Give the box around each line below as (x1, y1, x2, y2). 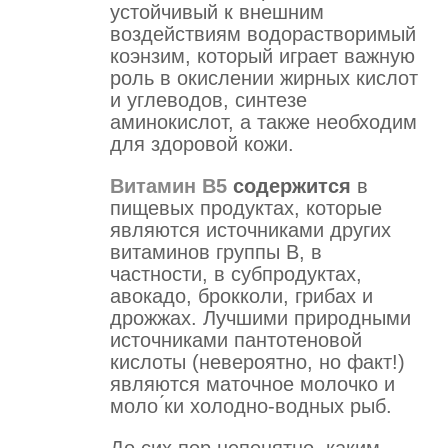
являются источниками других (110, 218, 391, 241)
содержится (227, 174, 351, 197)
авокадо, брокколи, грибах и (110, 284, 373, 307)
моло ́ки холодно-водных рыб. (110, 394, 392, 417)
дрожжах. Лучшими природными (110, 306, 411, 329)
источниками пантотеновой (110, 328, 362, 351)
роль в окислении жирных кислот (110, 66, 418, 89)
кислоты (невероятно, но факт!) (110, 350, 405, 373)
